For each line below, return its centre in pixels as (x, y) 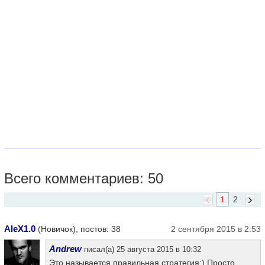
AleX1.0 (20, 229)
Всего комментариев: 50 (84, 178)
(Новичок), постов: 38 (78, 229)
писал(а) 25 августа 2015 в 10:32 (141, 249)
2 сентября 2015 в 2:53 (216, 229)
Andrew (65, 249)
